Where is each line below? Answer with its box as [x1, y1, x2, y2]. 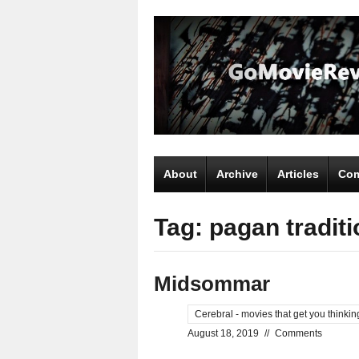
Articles [277, 167, 319, 180]
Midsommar [154, 271, 270, 296]
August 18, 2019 [188, 327, 259, 339]
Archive [216, 167, 258, 180]
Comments [275, 327, 322, 339]
